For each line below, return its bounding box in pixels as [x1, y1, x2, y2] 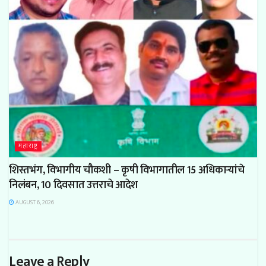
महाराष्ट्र [18, 140, 38, 151]
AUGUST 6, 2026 [14, 197, 54, 207]
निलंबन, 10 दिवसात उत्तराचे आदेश [9, 176, 138, 194]
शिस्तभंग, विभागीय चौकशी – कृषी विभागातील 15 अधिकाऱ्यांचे [9, 161, 245, 179]
